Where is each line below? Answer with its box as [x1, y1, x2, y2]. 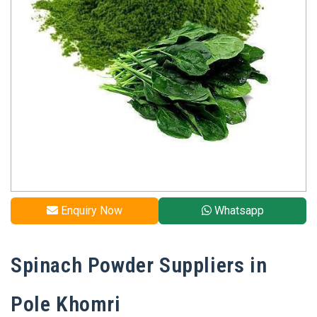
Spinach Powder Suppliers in [11, 253, 267, 277]
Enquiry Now [58, 204, 122, 217]
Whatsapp [211, 204, 264, 217]
